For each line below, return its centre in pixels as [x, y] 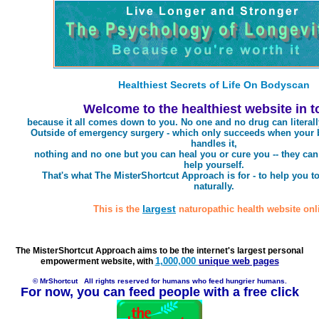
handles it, [214, 143]
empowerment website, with [98, 261]
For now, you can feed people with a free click [159, 292]
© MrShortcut [55, 281]
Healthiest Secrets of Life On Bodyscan [214, 84]
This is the [118, 209]
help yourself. [214, 164]
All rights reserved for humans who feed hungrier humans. [182, 281]
